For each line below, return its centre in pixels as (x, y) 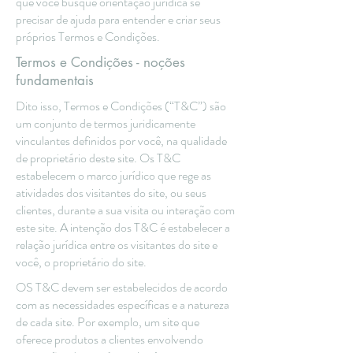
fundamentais (55, 80)
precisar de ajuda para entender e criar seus (118, 19)
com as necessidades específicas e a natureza (123, 305)
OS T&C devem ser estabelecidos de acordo (122, 287)
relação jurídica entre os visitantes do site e (117, 245)
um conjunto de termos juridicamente (106, 123)
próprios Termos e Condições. (88, 37)
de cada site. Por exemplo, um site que (108, 322)
